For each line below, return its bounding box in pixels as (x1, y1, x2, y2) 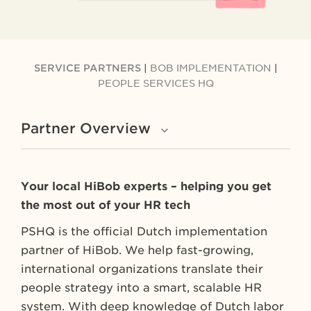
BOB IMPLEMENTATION (149, 62, 271, 74)
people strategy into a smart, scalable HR (21, 281, 262, 294)
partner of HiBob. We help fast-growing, (21, 244, 253, 257)
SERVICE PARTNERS (33, 62, 144, 74)
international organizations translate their (21, 262, 263, 276)
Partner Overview (21, 120, 151, 137)
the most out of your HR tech (21, 199, 190, 212)
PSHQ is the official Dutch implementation (21, 225, 267, 238)
